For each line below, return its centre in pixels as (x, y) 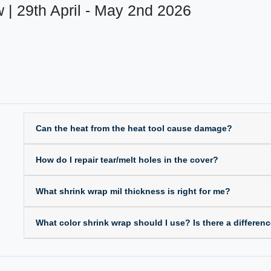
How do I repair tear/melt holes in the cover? (127, 159)
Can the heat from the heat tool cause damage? (134, 128)
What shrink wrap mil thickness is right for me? (133, 191)
